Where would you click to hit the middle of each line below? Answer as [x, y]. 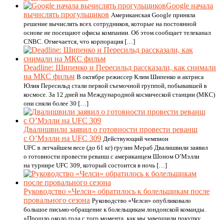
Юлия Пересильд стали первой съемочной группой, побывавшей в [115, 86]
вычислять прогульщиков [66, 14]
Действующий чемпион [136, 139]
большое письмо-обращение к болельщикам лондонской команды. [115, 209]
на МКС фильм [49, 76]
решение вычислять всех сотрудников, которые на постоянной [110, 24]
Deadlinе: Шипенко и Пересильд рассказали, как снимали [120, 68]
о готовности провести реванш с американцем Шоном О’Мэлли [111, 156]
